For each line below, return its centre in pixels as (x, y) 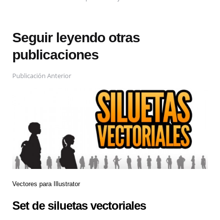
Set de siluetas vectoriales (79, 205)
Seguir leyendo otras (76, 37)
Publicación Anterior (42, 75)
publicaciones (55, 55)
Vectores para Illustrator (46, 184)
